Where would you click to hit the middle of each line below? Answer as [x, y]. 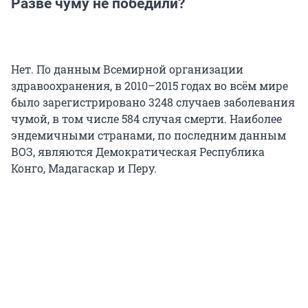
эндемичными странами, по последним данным [148, 135]
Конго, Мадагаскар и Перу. [84, 168]
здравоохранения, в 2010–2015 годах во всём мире [150, 86]
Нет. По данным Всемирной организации [127, 69]
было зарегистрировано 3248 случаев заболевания [153, 102]
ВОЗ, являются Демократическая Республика [138, 152]
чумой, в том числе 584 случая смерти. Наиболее [146, 119]
